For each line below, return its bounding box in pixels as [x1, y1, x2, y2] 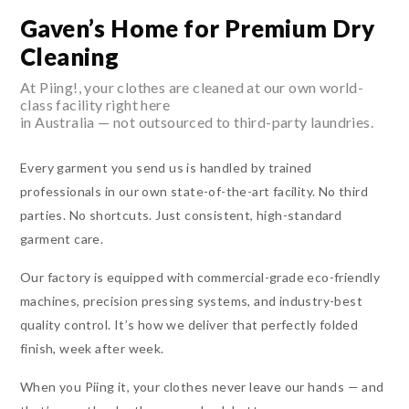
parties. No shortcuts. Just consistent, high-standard [20, 207, 342, 224]
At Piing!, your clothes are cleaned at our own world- [20, 79, 364, 97]
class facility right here [20, 96, 170, 114]
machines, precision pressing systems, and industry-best [20, 293, 362, 309]
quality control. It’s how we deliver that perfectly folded [20, 317, 359, 333]
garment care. [20, 231, 104, 247]
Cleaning [20, 42, 120, 72]
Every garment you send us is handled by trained [20, 160, 312, 176]
